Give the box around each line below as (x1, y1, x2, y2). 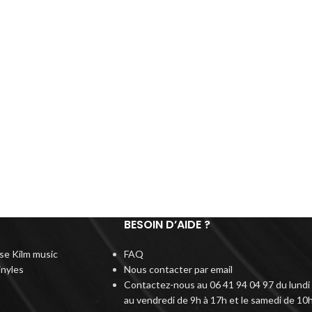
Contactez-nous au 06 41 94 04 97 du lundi (123, 278, 310, 290)
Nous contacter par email (123, 263, 233, 275)
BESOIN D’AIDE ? (123, 216, 210, 233)
